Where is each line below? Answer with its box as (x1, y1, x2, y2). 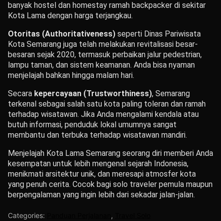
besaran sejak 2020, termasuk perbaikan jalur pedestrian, (8, 50, 202, 60)
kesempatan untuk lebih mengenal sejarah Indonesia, (8, 159, 188, 169)
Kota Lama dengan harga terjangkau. (8, 11, 133, 21)
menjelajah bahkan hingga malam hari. (8, 71, 134, 80)
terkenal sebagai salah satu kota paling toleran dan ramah (8, 99, 206, 109)
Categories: (8, 211, 47, 220)
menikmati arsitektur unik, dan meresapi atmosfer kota (8, 169, 196, 179)
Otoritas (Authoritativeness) (8, 29, 115, 39)
